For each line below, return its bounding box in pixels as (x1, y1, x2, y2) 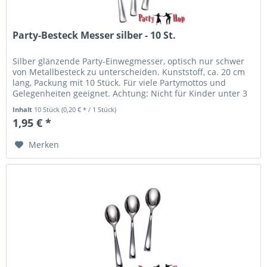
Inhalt (13, 104, 35, 114)
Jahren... (13, 98, 46, 110)
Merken (29, 138, 60, 150)
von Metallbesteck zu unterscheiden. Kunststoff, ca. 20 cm (13, 66, 246, 77)
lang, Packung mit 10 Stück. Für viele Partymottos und (13, 76, 226, 88)
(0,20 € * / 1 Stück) (61, 104, 117, 114)
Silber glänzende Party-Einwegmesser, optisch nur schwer (13, 55, 245, 67)
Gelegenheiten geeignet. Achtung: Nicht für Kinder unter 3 (13, 87, 248, 99)
